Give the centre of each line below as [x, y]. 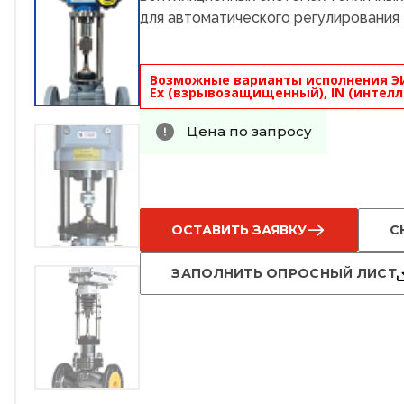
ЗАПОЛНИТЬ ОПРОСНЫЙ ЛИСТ [284, 274]
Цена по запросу [250, 132]
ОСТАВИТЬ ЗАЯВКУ [239, 230]
